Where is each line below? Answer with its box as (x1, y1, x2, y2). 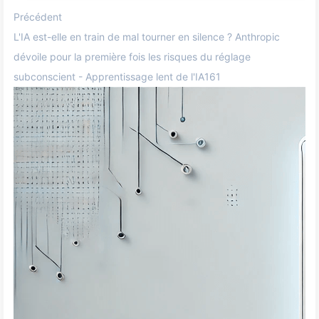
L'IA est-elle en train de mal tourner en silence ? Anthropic (14, 31, 280, 43)
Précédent (14, 11, 62, 23)
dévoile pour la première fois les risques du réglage (14, 51, 251, 63)
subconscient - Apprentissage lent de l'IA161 (14, 70, 221, 83)
